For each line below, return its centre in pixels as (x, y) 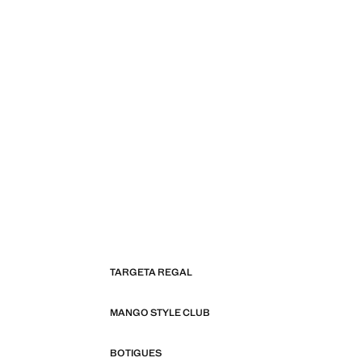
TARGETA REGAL (151, 272)
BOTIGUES (136, 353)
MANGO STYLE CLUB (160, 313)
